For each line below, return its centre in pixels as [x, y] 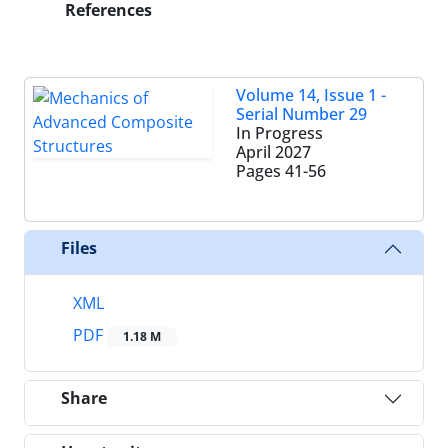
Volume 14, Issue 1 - [311, 94]
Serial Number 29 [301, 113]
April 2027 [273, 151]
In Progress [279, 132]
